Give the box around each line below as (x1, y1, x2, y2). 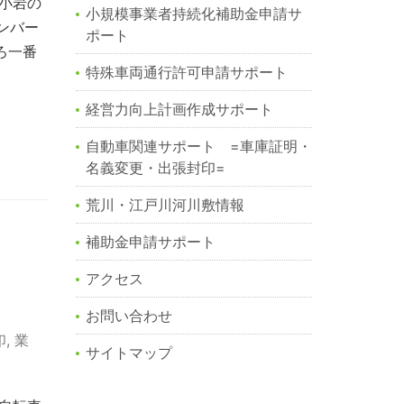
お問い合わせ (85, 307, 172, 326)
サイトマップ (85, 344, 172, 363)
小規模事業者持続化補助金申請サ (85, 5, 302, 23)
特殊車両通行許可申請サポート (85, 63, 288, 82)
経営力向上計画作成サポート (85, 100, 273, 119)
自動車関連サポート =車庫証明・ (85, 137, 312, 156)
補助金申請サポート (85, 233, 216, 252)
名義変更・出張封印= (85, 159, 225, 178)
